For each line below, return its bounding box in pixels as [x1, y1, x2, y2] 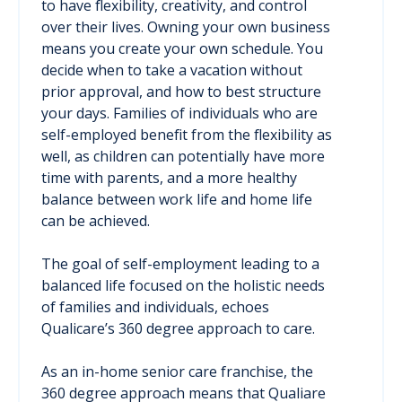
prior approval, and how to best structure [41, 82, 321, 101]
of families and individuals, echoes [41, 297, 269, 317]
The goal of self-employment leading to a [41, 254, 319, 274]
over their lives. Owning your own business [41, 17, 330, 37]
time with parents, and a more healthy [41, 168, 297, 188]
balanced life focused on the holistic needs [41, 275, 325, 295]
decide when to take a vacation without [41, 60, 302, 80]
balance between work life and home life [41, 189, 312, 209]
